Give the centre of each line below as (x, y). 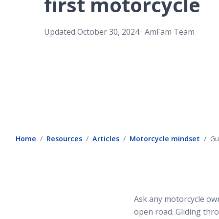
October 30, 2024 (109, 32)
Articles (106, 139)
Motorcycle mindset (165, 139)
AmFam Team (170, 32)
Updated (61, 32)
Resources (64, 139)
